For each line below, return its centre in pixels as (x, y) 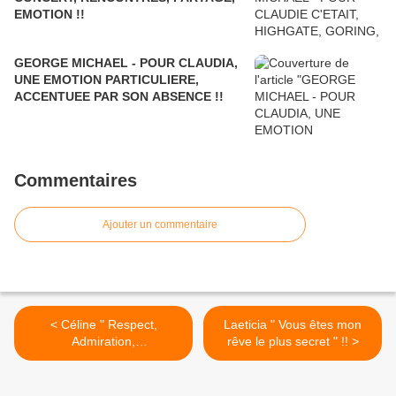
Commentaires (76, 181)
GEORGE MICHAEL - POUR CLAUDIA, (126, 63)
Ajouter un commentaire (160, 225)
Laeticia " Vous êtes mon (293, 325)
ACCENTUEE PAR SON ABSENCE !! (119, 97)
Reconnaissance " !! (103, 358)
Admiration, (103, 342)
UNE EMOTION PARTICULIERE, (107, 80)
